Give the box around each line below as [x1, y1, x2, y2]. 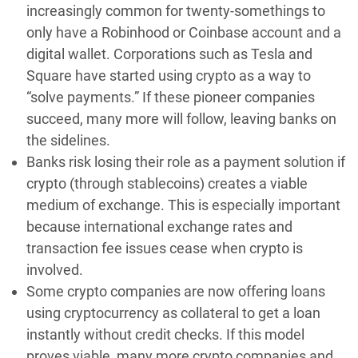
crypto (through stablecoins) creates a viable [26, 175, 308, 193]
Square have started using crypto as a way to [26, 67, 311, 85]
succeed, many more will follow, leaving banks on [26, 110, 336, 128]
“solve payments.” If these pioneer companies [26, 89, 315, 106]
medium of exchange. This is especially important [26, 197, 340, 214]
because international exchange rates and [26, 218, 292, 236]
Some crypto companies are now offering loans [26, 283, 325, 300]
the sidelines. [26, 132, 110, 149]
